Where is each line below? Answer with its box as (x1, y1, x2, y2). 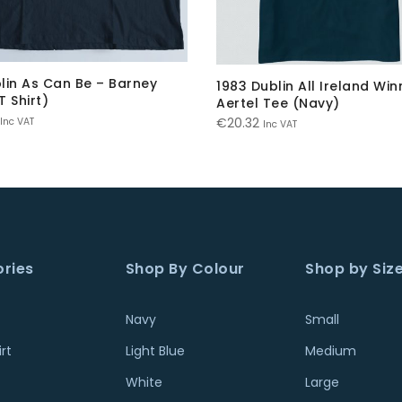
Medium (305, 341, 357, 360)
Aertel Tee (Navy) (216, 93, 340, 112)
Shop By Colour (125, 258, 245, 279)
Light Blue (125, 341, 185, 360)
